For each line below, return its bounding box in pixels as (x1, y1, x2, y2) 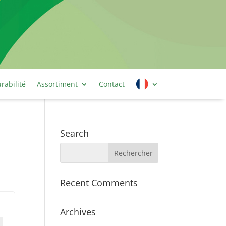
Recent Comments (60, 177, 138, 189)
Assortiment (36, 79, 78, 89)
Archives (60, 206, 96, 218)
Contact (98, 79, 125, 89)
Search (60, 127, 89, 139)
